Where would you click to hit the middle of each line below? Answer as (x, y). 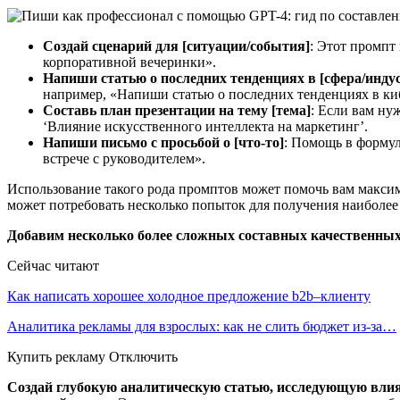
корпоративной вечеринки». (129, 62)
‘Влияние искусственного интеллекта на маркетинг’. (205, 126)
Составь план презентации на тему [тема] (177, 110)
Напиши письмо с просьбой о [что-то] (163, 142)
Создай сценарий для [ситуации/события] (176, 46)
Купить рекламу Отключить (92, 356)
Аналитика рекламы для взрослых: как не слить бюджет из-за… (202, 326)
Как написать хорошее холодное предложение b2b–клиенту (189, 296)
